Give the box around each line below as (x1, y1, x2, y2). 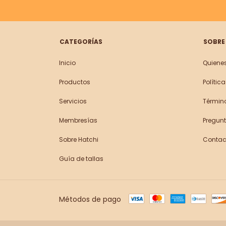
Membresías (59, 116, 97, 125)
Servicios (59, 97, 87, 105)
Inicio (59, 59, 76, 67)
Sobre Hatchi (59, 135, 98, 144)
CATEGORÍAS (60, 37, 102, 46)
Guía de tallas (59, 154, 103, 163)
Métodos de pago (59, 194, 121, 204)
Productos (59, 78, 90, 86)
